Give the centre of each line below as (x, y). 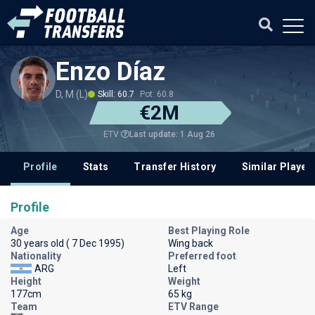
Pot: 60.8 (157, 94)
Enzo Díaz (110, 72)
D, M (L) (72, 94)
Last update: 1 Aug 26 (172, 134)
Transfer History (175, 167)
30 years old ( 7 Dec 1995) (67, 243)
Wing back (191, 243)
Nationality (36, 256)
